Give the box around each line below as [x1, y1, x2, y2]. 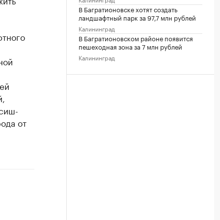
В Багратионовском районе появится [79, 33, 193, 43]
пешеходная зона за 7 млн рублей [79, 41, 182, 51]
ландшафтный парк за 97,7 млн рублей [79, 12, 196, 22]
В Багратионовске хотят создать [79, 4, 177, 14]
